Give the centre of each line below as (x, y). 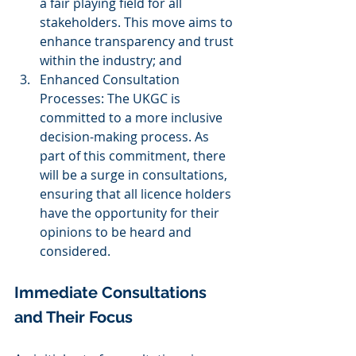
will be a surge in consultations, (135, 175)
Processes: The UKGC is (112, 99)
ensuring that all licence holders (137, 194)
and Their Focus (74, 317)
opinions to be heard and (117, 232)
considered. (75, 251)
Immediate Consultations (112, 292)
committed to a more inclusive (133, 118)
